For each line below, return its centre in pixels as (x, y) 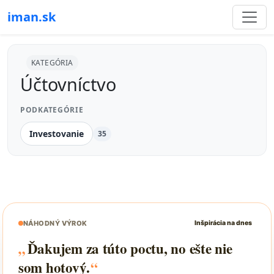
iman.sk (31, 17)
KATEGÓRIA (52, 63)
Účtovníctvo (68, 84)
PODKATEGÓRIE (52, 110)
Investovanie (57, 134)
